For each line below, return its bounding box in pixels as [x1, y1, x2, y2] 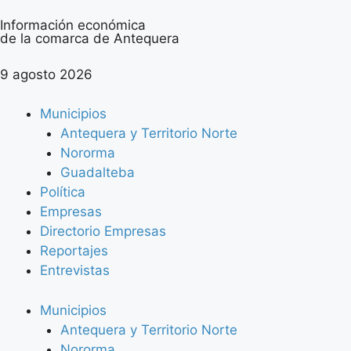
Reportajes [40, 243, 108, 259]
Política [40, 184, 85, 200]
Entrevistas [40, 262, 110, 278]
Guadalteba [60, 165, 135, 180]
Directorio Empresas [40, 223, 166, 239]
